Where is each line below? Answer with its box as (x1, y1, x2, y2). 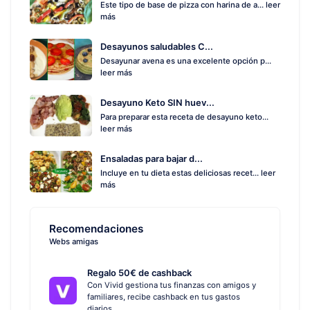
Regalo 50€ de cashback (87, 267, 192, 278)
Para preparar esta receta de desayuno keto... (100, 111, 268, 122)
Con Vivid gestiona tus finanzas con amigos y (87, 280, 256, 290)
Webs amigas (49, 237, 98, 247)
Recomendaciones (49, 222, 143, 236)
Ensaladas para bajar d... (100, 153, 203, 164)
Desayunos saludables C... (100, 41, 213, 52)
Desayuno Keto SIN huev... (100, 97, 215, 108)
